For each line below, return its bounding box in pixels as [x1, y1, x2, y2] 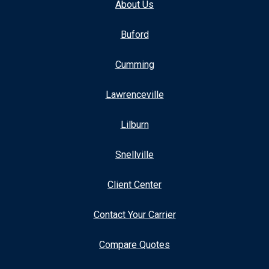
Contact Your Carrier [93, 208, 176, 220]
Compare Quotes [99, 238, 170, 250]
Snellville [115, 148, 154, 160]
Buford [120, 28, 149, 40]
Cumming [115, 58, 154, 70]
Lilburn [120, 118, 149, 130]
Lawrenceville [105, 88, 164, 100]
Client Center [107, 178, 162, 190]
